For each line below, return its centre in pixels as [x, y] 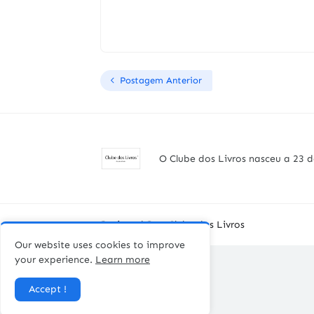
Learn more [123, 260]
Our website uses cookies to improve [100, 245]
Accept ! [48, 289]
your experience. [55, 260]
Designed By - [134, 225]
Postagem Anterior [161, 81]
